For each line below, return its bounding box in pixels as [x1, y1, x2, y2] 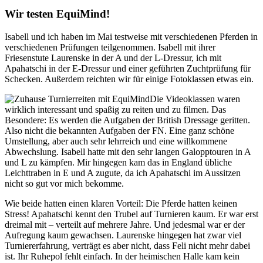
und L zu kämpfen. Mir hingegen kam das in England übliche [5, 157, 232, 167]
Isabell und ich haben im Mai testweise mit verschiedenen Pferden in [5, 31, 258, 42]
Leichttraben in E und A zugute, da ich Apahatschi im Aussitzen [5, 167, 241, 178]
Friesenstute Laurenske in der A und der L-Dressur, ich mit [5, 52, 221, 63]
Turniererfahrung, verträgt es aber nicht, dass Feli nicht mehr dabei [5, 240, 250, 251]
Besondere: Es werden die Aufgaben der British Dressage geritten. [5, 114, 250, 125]
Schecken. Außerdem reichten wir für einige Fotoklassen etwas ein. [5, 73, 254, 84]
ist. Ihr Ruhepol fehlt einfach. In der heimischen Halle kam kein [5, 251, 240, 261]
